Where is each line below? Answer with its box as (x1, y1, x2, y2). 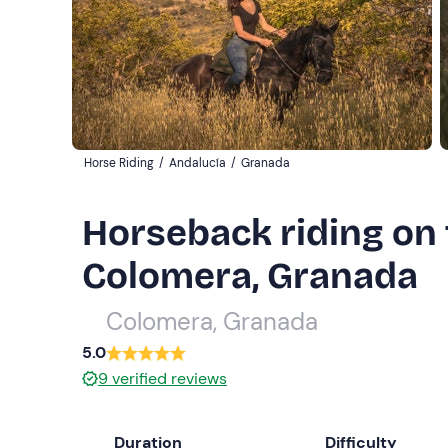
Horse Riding (84, 155, 154, 171)
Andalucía (169, 155, 226, 171)
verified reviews (112, 368, 227, 389)
